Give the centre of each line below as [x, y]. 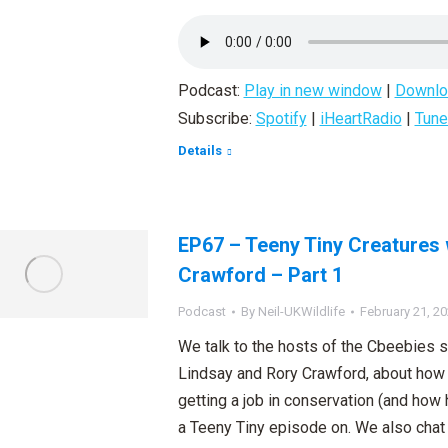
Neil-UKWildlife [301, 311]
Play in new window [312, 90]
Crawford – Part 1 [260, 275]
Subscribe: [216, 118]
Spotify [281, 118]
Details [199, 150]
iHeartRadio [360, 118]
